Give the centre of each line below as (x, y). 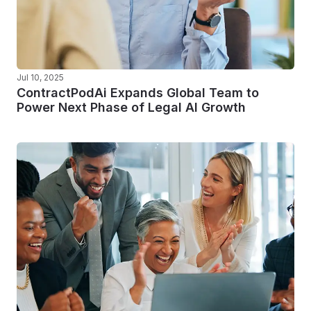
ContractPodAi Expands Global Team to (138, 93)
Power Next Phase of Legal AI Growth (131, 107)
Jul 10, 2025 (40, 77)
